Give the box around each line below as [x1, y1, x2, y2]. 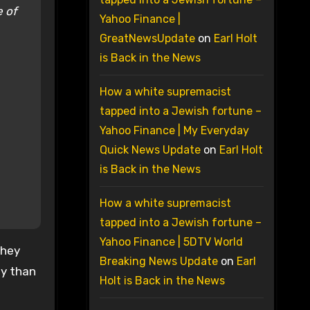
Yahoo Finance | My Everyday [99, 124, 249, 138]
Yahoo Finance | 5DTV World [99, 235, 243, 249]
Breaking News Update [99, 255, 218, 268]
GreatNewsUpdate [99, 32, 195, 46]
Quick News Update [99, 143, 201, 157]
